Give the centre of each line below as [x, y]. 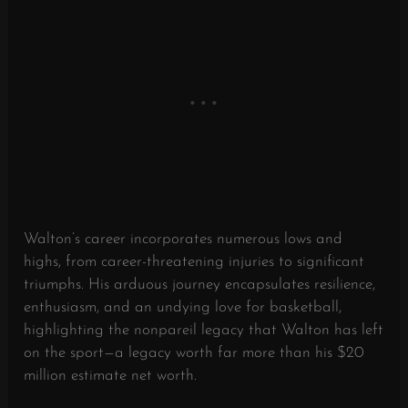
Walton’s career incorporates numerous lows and [184, 240]
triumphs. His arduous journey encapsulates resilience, [200, 285]
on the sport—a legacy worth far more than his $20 [194, 353]
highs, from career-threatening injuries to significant [194, 262]
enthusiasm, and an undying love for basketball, [183, 308]
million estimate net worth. [111, 376]
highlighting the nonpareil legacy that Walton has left [204, 331]
